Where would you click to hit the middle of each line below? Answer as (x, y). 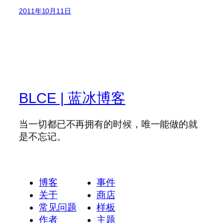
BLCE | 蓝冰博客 (72, 98)
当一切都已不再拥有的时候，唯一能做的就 (109, 124)
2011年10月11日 (45, 11)
